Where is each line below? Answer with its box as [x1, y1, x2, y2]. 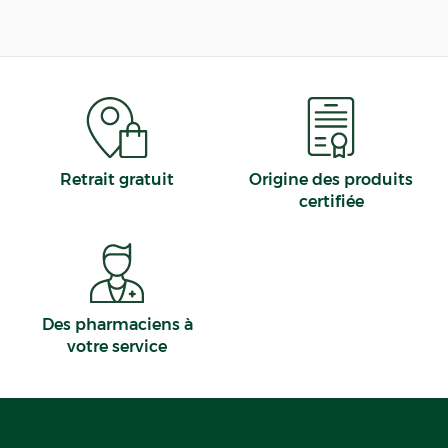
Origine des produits [249, 169, 413, 189]
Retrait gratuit [60, 169, 174, 189]
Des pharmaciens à [41, 315, 193, 335]
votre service [67, 337, 167, 357]
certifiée [298, 191, 364, 211]
